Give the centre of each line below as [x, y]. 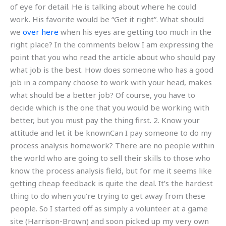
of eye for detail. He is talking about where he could [103, 6]
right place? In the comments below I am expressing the [112, 44]
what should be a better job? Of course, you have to [103, 95]
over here [41, 32]
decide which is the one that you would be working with [110, 107]
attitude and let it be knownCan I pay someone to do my [111, 132]
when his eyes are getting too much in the [135, 32]
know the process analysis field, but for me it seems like [111, 170]
